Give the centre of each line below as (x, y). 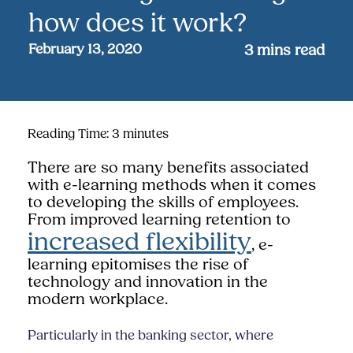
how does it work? (137, 23)
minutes (146, 134)
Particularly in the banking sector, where (150, 335)
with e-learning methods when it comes (172, 185)
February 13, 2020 (85, 49)
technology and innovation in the (148, 282)
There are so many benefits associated (168, 167)
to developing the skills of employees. (163, 202)
